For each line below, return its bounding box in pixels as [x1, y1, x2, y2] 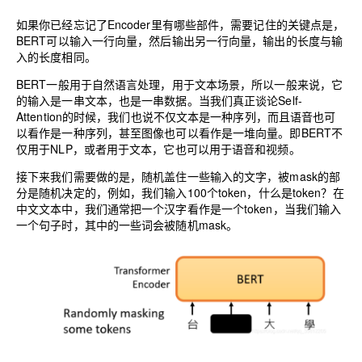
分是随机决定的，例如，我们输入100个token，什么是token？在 [16, 183, 344, 200]
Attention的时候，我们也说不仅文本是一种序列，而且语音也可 [16, 107, 336, 124]
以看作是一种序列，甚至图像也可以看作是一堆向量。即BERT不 [16, 124, 343, 141]
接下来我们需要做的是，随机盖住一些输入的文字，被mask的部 [16, 167, 341, 184]
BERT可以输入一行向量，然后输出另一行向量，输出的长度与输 [16, 32, 343, 48]
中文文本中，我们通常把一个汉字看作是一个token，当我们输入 [16, 200, 342, 217]
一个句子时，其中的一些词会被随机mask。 [16, 216, 238, 233]
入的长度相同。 [16, 48, 96, 65]
